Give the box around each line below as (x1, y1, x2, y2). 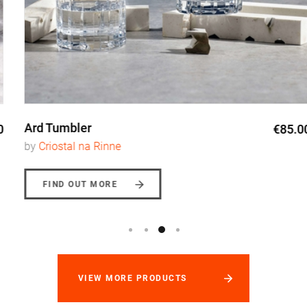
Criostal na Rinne (25, 140, 107, 153)
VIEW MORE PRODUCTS (78, 273, 187, 284)
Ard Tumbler (10, 121, 77, 136)
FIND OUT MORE (29, 180, 104, 190)
